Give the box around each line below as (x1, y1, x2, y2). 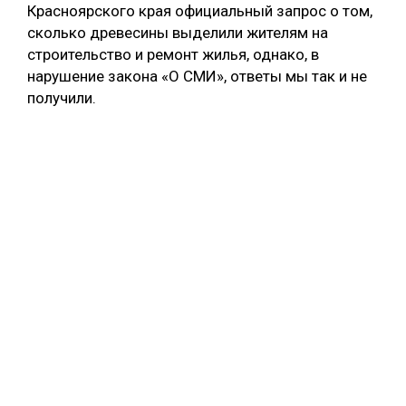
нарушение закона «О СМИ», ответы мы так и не (27, 67, 367, 86)
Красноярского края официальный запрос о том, (27, 2, 372, 21)
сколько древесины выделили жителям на (27, 24, 328, 43)
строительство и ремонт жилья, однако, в (27, 45, 319, 64)
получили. (27, 89, 96, 108)
